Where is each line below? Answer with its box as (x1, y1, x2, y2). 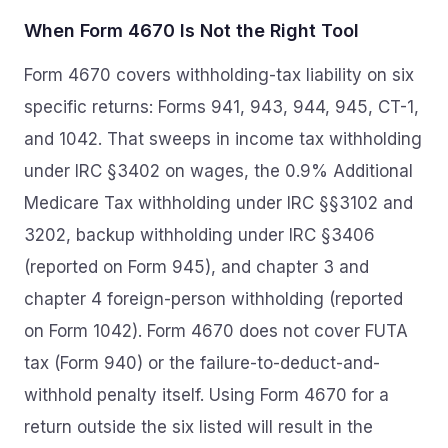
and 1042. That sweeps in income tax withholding (24, 129, 422, 149)
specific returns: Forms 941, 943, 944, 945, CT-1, (24, 97, 419, 117)
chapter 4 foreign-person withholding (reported (24, 289, 403, 309)
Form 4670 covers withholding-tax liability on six (24, 65, 414, 85)
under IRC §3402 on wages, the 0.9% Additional (24, 161, 413, 181)
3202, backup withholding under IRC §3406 (24, 225, 375, 245)
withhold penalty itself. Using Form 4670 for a (24, 385, 389, 405)
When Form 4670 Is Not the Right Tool (24, 20, 359, 41)
